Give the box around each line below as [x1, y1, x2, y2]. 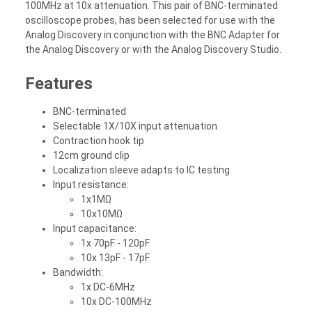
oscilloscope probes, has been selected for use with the [25, 14, 275, 26]
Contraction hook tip [53, 134, 144, 146]
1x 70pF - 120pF [81, 237, 150, 249]
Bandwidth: [53, 266, 103, 278]
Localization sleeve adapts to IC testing [53, 164, 230, 175]
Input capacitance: [53, 222, 136, 234]
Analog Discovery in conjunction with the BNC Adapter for [25, 29, 280, 40]
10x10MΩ [81, 208, 123, 219]
